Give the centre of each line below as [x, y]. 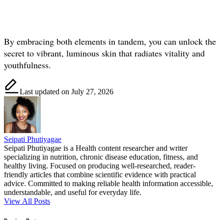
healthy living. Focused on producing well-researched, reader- [100, 165]
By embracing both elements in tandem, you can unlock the [110, 41]
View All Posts [27, 201]
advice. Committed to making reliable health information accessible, [109, 183]
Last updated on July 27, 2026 [67, 91]
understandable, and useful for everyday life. [73, 192]
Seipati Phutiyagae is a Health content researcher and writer [96, 148]
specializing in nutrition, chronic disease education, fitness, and [101, 157]
